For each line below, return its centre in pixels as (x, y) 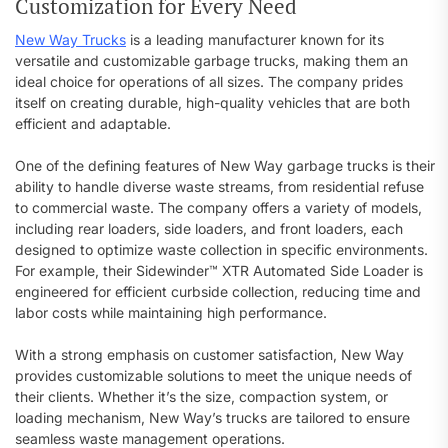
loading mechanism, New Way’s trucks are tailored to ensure (212, 417)
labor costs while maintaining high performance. (171, 312)
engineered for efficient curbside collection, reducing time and (218, 291)
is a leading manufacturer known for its (257, 39)
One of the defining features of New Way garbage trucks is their (225, 165)
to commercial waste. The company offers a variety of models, (218, 207)
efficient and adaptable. (93, 123)
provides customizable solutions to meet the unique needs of (213, 375)
